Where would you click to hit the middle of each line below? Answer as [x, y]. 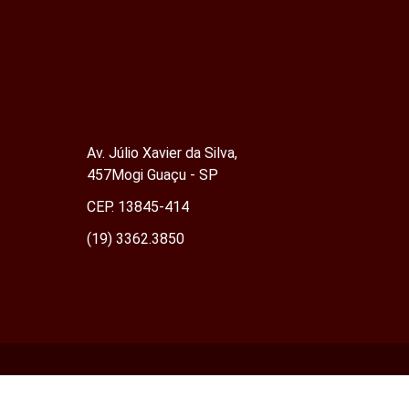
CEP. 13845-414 [137, 206]
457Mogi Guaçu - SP [152, 174]
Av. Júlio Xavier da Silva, [162, 152]
